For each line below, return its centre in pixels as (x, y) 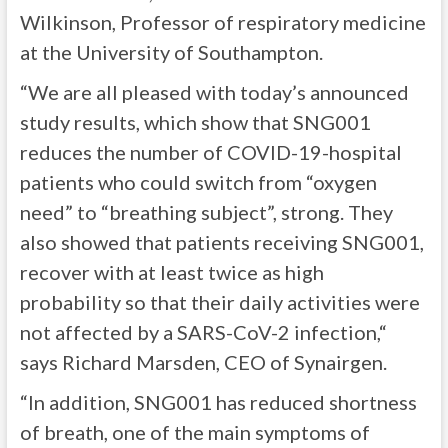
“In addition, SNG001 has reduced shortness (218, 402)
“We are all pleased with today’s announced (214, 92)
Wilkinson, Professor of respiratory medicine (222, 22)
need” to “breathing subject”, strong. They (206, 212)
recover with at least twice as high (171, 272)
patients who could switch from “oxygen (198, 182)
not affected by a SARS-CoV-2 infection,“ (203, 332)
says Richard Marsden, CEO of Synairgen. (203, 362)
